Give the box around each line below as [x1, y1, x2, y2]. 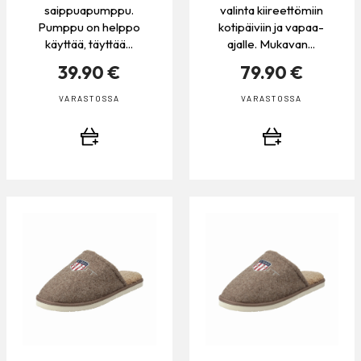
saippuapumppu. [44, 2, 134, 19]
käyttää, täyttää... [44, 36, 133, 52]
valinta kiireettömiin [219, 2, 323, 19]
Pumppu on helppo [37, 19, 140, 35]
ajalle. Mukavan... [227, 36, 316, 52]
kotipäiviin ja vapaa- [218, 19, 325, 35]
